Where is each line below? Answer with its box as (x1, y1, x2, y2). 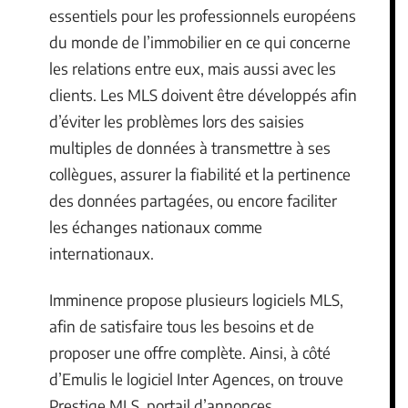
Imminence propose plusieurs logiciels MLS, (49, 290, 343, 310)
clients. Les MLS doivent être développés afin (49, 84, 357, 105)
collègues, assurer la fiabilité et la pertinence (49, 163, 351, 184)
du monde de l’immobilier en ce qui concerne (49, 31, 351, 52)
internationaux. (49, 242, 154, 263)
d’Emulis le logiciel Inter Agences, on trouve (49, 369, 343, 389)
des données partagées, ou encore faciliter (49, 189, 337, 210)
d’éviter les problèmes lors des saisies (49, 110, 304, 131)
